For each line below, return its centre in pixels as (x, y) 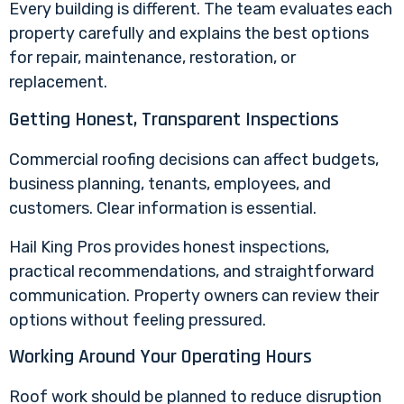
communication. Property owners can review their (194, 295)
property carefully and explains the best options (189, 34)
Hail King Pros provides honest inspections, (169, 247)
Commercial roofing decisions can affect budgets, (194, 159)
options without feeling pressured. (138, 320)
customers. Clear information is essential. (163, 208)
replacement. (58, 83)
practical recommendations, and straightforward (192, 271)
